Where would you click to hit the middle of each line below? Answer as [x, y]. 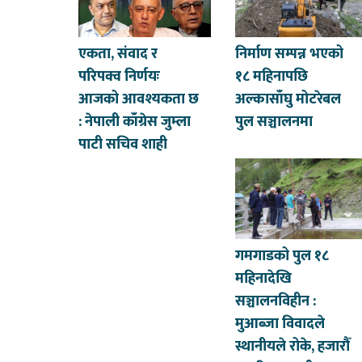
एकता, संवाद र [118, 55]
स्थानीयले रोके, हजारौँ [293, 347]
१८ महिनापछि [272, 77]
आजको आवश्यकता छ [139, 100]
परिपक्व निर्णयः [120, 77]
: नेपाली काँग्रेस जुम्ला [135, 122]
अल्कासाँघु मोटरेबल [288, 100]
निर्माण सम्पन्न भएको [290, 55]
